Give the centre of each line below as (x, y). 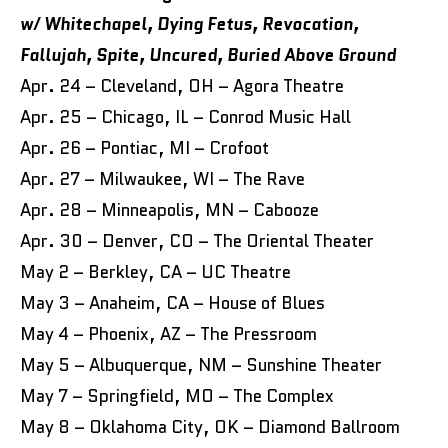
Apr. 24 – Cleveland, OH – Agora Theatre (184, 86)
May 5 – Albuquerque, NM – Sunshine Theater (201, 365)
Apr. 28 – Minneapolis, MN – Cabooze (171, 210)
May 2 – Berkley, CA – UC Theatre (157, 272)
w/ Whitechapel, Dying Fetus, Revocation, (189, 24)
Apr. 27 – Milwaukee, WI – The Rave (164, 179)
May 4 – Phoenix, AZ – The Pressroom (168, 334)
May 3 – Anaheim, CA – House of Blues (174, 303)
